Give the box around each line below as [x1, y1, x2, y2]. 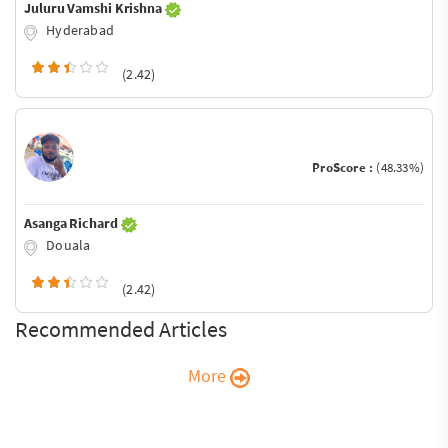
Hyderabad [43, 21, 114, 40]
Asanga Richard [24, 214, 121, 233]
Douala [43, 236, 91, 255]
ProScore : [312, 159, 377, 177]
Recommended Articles [15, 314, 227, 343]
